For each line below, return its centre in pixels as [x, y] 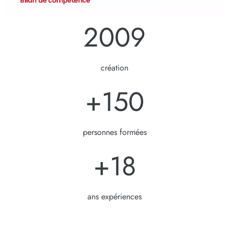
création [114, 67]
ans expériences [114, 196]
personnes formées [114, 132]
